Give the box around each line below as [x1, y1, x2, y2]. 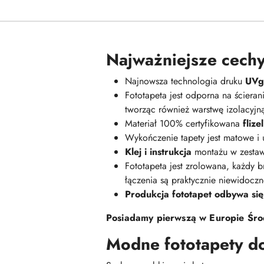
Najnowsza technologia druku [125, 74, 245, 88]
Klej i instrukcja [125, 145, 192, 159]
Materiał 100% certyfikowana [125, 117, 243, 130]
